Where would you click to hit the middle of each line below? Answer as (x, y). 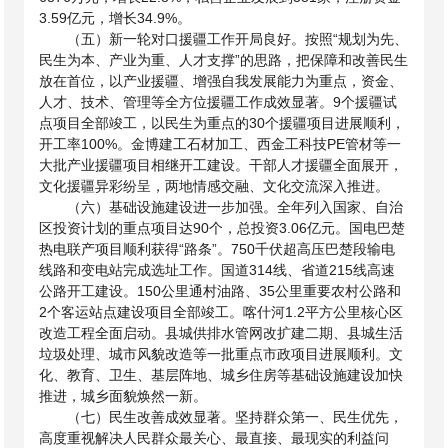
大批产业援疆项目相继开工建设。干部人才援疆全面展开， (221, 165)
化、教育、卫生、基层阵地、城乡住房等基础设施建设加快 (221, 375)
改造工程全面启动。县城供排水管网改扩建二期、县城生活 (221, 333)
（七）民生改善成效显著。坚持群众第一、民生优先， (235, 417)
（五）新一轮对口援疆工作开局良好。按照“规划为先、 (238, 39)
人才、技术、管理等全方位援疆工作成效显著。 (186, 102)
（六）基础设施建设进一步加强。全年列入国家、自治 (235, 207)
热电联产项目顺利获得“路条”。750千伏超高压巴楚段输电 (217, 249)
